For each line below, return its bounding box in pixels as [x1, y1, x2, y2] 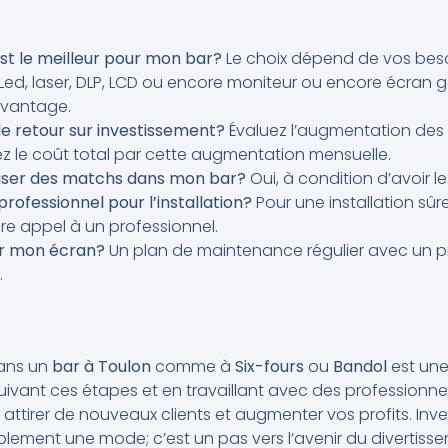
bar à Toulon [52, 354, 155, 378]
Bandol [333, 354, 391, 378]
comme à [155, 354, 231, 378]
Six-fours [231, 354, 304, 378]
